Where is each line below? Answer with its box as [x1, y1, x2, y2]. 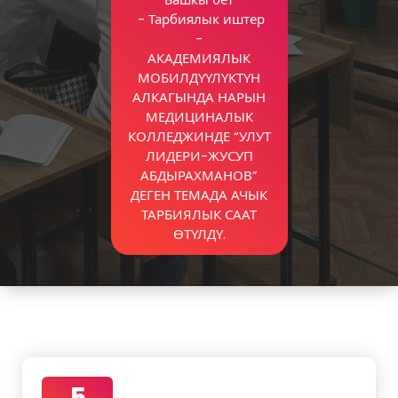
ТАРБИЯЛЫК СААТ [141, 205, 257, 225]
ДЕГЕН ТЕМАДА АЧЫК [131, 186, 267, 205]
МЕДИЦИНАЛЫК [145, 107, 253, 127]
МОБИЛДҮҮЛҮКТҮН [138, 68, 260, 88]
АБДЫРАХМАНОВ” [140, 166, 258, 186]
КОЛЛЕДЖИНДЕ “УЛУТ [127, 127, 271, 147]
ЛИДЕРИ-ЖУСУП [145, 147, 253, 166]
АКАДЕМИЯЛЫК [147, 49, 251, 68]
